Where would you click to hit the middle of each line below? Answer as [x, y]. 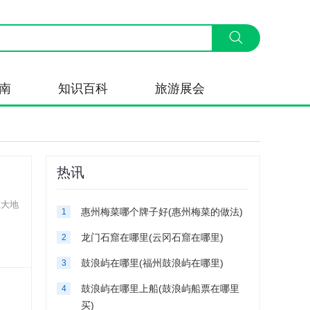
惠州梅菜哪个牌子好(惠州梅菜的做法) [162, 212]
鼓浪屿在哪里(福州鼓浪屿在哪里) [152, 263]
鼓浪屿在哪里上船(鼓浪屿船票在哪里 [160, 289]
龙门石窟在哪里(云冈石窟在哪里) [152, 237]
